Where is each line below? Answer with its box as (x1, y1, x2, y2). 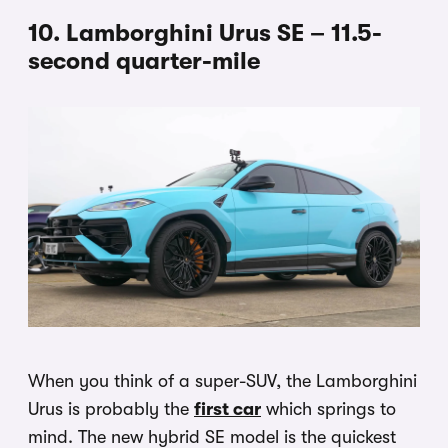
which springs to (261, 399, 396, 420)
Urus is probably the (28, 399, 194, 420)
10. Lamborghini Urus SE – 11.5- (28, 18, 382, 47)
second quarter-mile (28, 46, 260, 75)
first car (194, 399, 261, 420)
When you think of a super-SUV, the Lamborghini (28, 371, 417, 392)
